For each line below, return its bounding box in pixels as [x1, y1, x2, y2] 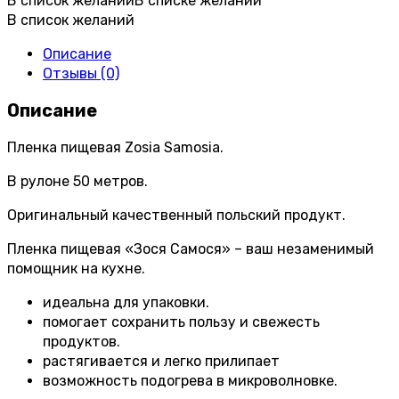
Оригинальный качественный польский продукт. [7, 207, 346, 224]
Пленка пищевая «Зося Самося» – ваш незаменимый [7, 240, 374, 258]
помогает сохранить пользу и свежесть [43, 313, 320, 331]
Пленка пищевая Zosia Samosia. [7, 139, 224, 157]
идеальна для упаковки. [43, 294, 209, 312]
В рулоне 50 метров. [7, 173, 148, 191]
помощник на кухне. [7, 260, 145, 278]
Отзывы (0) [43, 64, 119, 82]
